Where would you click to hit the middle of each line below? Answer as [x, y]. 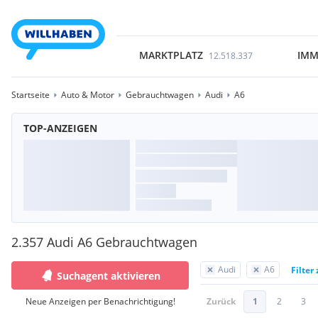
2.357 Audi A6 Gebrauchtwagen [104, 242]
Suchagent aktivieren [109, 275]
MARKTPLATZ [171, 55]
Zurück [221, 301]
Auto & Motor [88, 95]
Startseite [31, 95]
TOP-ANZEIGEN [60, 128]
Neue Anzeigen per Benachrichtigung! [100, 301]
